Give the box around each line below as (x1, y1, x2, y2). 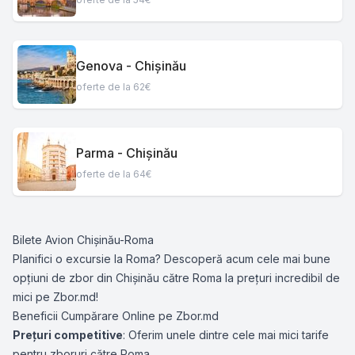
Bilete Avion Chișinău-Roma (13, 233, 154, 246)
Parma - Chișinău (76, 144, 177, 161)
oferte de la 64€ (76, 167, 151, 180)
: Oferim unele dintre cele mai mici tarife (123, 328, 329, 342)
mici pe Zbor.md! (13, 290, 98, 303)
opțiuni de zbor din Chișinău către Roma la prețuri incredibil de (13, 271, 340, 284)
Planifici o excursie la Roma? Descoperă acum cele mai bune (13, 252, 330, 265)
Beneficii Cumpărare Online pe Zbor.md (13, 309, 219, 323)
